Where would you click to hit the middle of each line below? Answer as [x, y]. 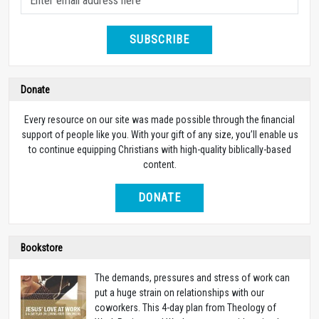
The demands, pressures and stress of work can [192, 277]
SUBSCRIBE [159, 39]
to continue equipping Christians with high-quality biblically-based [159, 149]
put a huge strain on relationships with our [179, 292]
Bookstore [42, 247]
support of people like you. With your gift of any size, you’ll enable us [159, 134]
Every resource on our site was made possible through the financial [159, 119]
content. [159, 164]
